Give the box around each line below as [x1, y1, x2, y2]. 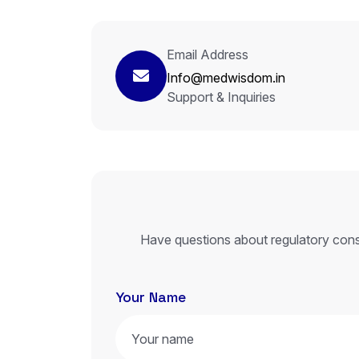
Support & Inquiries [167, 89, 276, 105]
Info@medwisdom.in [167, 70, 285, 86]
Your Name [115, 288, 186, 306]
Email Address [167, 46, 248, 63]
